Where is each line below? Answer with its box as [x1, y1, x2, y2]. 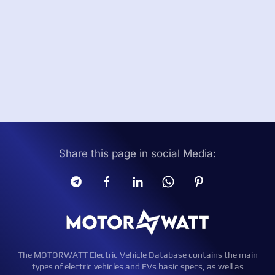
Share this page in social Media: [59, 147, 216, 160]
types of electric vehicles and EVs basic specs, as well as [31, 261, 244, 271]
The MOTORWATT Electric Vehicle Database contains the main [17, 250, 258, 260]
